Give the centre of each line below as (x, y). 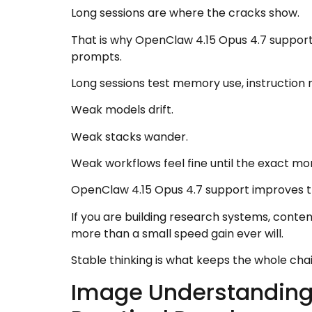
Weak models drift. (122, 110)
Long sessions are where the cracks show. (185, 13)
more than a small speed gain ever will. (177, 233)
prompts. (96, 56)
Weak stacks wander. (130, 136)
